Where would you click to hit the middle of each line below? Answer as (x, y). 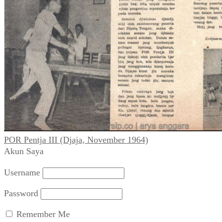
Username (22, 172)
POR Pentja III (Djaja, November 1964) (76, 139)
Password (21, 193)
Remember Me (42, 214)
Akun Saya (24, 151)
